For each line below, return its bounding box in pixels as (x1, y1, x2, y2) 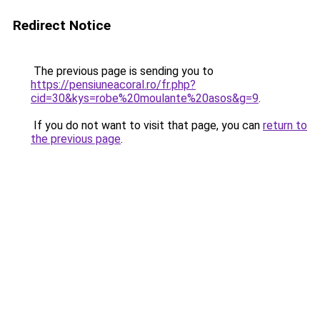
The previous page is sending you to (31, 64, 214, 78)
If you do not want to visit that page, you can (31, 119, 263, 132)
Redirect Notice (13, 17, 111, 34)
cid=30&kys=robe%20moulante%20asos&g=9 (31, 91, 259, 105)
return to (263, 119, 307, 132)
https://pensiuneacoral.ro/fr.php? (31, 78, 196, 91)
